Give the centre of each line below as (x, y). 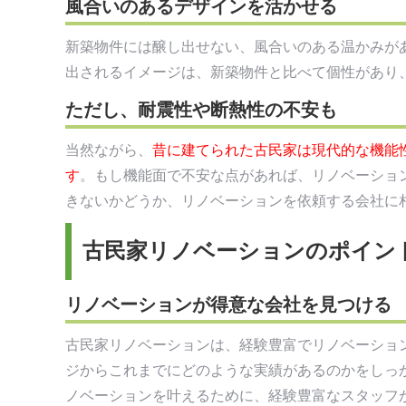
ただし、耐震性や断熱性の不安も (201, 109)
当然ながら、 (109, 150)
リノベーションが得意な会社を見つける (228, 305)
